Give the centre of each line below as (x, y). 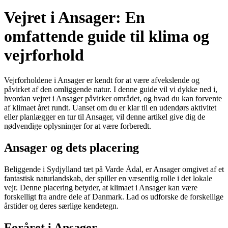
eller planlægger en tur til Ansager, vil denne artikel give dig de (105, 117)
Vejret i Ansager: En (75, 18)
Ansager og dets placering (72, 147)
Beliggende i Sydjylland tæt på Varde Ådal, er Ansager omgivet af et (114, 169)
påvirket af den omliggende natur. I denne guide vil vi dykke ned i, (111, 89)
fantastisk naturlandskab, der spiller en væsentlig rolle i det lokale (108, 178)
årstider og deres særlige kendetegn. (61, 206)
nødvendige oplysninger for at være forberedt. (78, 126)
